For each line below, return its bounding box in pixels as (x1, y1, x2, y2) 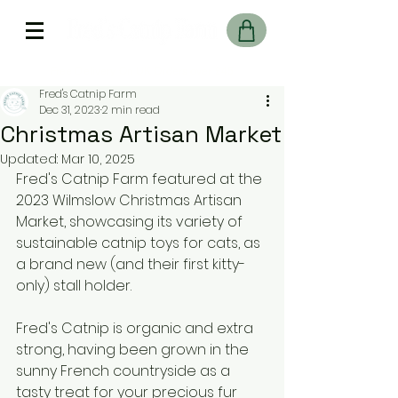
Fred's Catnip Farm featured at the (16, 169, 266, 189)
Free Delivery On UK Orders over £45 (50, 65, 235, 77)
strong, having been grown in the (16, 339, 252, 360)
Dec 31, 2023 (39, 102, 100, 117)
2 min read (102, 102, 160, 117)
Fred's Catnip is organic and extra (16, 318, 257, 338)
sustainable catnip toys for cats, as (16, 233, 264, 253)
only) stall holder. (16, 275, 131, 296)
